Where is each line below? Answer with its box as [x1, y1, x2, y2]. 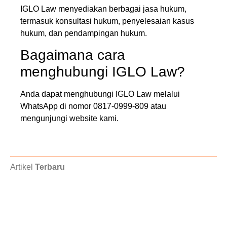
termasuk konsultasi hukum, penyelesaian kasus [20, 16, 194, 25]
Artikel [10, 162, 35, 171]
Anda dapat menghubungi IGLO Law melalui [20, 90, 180, 99]
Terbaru [35, 162, 65, 171]
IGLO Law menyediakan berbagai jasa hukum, [20, 4, 186, 13]
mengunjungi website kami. [20, 114, 119, 123]
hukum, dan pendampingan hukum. [20, 28, 147, 37]
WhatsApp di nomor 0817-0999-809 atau [20, 102, 166, 111]
